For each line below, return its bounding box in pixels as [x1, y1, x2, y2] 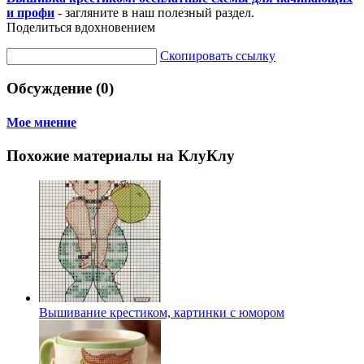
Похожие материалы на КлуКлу [6, 147, 235, 164]
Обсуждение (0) [6, 80, 114, 97]
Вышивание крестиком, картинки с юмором [39, 305, 284, 319]
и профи [6, 5, 54, 19]
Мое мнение [6, 115, 76, 129]
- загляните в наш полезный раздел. [54, 5, 254, 19]
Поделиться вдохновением [6, 19, 155, 34]
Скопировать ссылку [160, 48, 275, 63]
